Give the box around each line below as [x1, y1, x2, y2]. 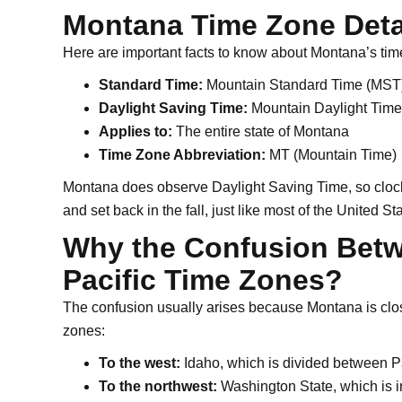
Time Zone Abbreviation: [99, 147, 266, 162]
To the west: [99, 355, 180, 371]
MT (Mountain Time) [266, 147, 397, 162]
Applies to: [99, 124, 172, 139]
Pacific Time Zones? [63, 264, 343, 296]
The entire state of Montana [172, 124, 349, 139]
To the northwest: [99, 379, 217, 394]
